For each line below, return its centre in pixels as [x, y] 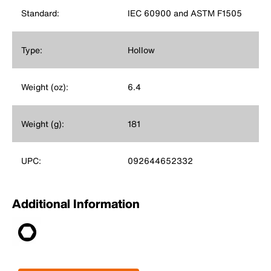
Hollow [141, 50]
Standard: [40, 13]
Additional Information [76, 204]
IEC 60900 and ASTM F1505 [184, 13]
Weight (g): [43, 124]
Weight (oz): [45, 87]
